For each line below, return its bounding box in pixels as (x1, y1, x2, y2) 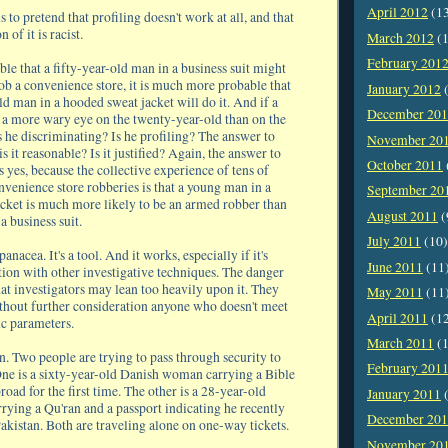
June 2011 (367, 257, 423, 276)
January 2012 (367, 79, 441, 98)
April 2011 (367, 308, 428, 327)
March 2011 (367, 333, 434, 352)
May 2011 (367, 283, 423, 302)
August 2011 (367, 206, 438, 225)
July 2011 (367, 232, 421, 251)
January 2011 (367, 384, 441, 403)
